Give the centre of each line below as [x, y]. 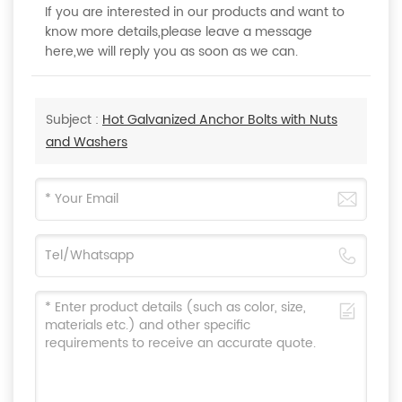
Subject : [74, 120]
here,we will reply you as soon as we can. [171, 52]
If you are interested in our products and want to [195, 13]
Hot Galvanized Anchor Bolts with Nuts [220, 120]
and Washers [87, 143]
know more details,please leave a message [179, 32]
